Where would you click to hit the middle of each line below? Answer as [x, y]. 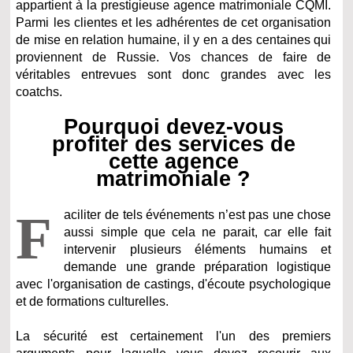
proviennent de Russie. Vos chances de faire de [174, 58]
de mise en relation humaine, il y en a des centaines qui [174, 40]
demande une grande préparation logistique [198, 267]
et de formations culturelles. [93, 302]
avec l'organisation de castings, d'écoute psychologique [174, 284]
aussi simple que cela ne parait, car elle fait [198, 232]
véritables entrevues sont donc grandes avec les [174, 75]
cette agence [173, 162]
